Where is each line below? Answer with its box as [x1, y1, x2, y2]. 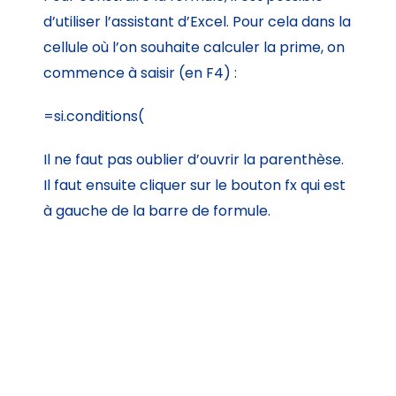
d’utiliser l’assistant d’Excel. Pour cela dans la [43, 11, 352, 32]
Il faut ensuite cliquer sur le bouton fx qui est [43, 174, 346, 195]
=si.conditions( [43, 105, 145, 126]
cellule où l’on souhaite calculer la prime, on [43, 36, 346, 57]
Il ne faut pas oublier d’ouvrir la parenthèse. [43, 148, 345, 170]
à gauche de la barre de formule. [43, 200, 271, 221]
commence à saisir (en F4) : [43, 62, 238, 83]
